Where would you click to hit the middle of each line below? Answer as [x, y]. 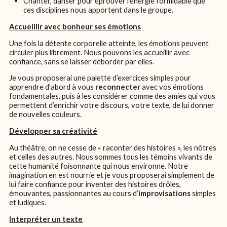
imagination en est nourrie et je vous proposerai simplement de [112, 175]
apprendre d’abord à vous [52, 87]
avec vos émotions [172, 87]
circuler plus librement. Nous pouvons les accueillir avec [100, 52]
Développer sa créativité [53, 131]
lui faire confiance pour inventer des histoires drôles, [95, 184]
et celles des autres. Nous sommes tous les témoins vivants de [111, 156]
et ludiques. [28, 202]
